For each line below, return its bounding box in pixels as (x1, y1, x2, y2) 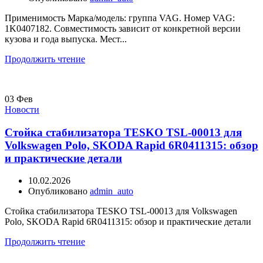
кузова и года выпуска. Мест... (5, 33, 127, 44)
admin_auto (90, 186, 133, 197)
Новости (5, 104, 39, 114)
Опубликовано (28, 186, 90, 197)
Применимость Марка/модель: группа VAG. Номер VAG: (5, 12, 235, 23)
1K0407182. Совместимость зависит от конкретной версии (5, 23, 241, 33)
